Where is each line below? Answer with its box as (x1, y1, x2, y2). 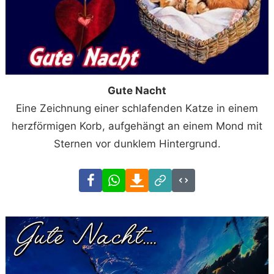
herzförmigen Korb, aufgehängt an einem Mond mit (12, 119, 262, 132)
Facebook (102, 170, 150, 183)
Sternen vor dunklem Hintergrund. (53, 137, 221, 150)
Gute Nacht (108, 84, 166, 97)
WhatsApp (125, 170, 176, 183)
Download (148, 170, 198, 183)
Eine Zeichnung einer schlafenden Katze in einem (16, 102, 258, 114)
